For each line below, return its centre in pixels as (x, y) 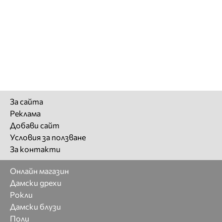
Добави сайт (35, 125)
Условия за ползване (48, 137)
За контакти (35, 149)
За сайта (27, 102)
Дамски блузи (35, 207)
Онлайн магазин (39, 171)
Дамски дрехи (36, 183)
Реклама (25, 113)
